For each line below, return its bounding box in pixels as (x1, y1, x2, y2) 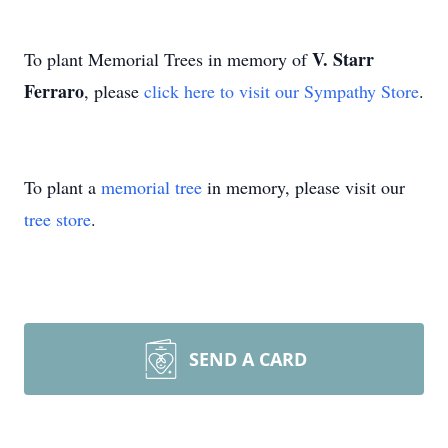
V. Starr (312, 46, 374, 72)
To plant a (24, 175, 101, 199)
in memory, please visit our (202, 175, 405, 199)
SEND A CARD (189, 347, 307, 371)
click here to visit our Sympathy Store (144, 79, 419, 103)
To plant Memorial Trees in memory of (24, 47, 312, 71)
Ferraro (24, 78, 84, 104)
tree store (24, 207, 91, 231)
